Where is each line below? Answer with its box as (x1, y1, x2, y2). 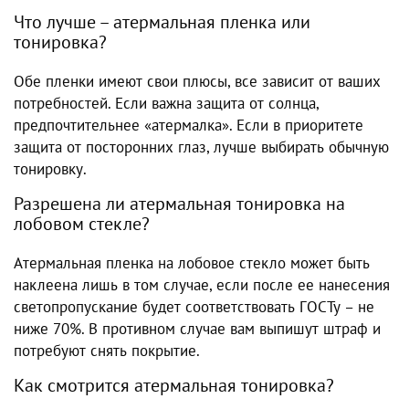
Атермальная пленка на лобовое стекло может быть (14, 253, 370, 274)
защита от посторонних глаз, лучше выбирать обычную (14, 137, 389, 158)
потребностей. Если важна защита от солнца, (14, 93, 319, 114)
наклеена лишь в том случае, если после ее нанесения (14, 275, 390, 296)
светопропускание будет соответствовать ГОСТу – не (14, 297, 374, 318)
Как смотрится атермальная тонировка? (14, 373, 334, 398)
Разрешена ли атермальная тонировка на (14, 192, 345, 216)
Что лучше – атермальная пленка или (14, 10, 310, 35)
